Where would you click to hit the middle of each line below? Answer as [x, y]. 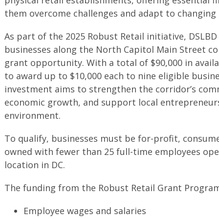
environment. [32, 115]
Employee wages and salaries [85, 210]
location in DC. [34, 164]
